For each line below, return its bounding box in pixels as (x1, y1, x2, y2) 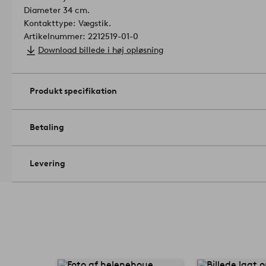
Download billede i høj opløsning (38, 45, 163, 55)
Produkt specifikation (30, 85, 117, 96)
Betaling (30, 122, 64, 132)
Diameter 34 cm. (24, 5, 90, 15)
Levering (30, 158, 65, 169)
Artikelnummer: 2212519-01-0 (24, 31, 138, 42)
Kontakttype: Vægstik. (24, 18, 111, 28)
